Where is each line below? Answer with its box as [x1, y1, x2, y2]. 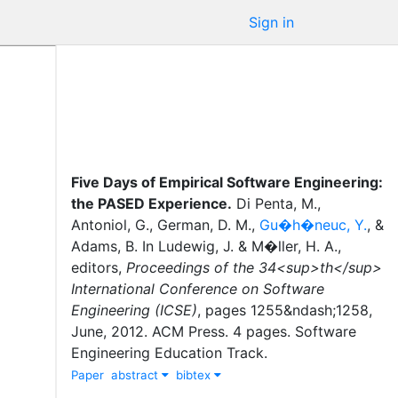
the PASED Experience [71, 194, 227, 212]
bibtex [176, 367, 214, 382]
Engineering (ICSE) [71, 300, 197, 319]
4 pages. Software [233, 322, 356, 340]
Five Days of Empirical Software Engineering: [71, 172, 383, 191]
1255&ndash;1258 [251, 300, 369, 319]
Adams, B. [71, 236, 138, 255]
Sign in [249, 13, 294, 31]
